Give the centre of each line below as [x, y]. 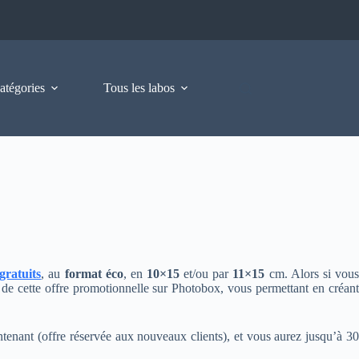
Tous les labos [139, 88]
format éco [94, 274]
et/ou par [206, 274]
